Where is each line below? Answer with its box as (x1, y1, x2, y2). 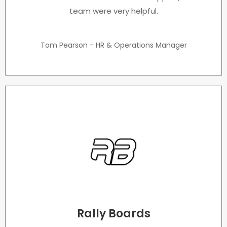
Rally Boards (77, 206, 150, 221)
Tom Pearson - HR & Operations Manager (40, 40, 187, 50)
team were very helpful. (69, 6, 158, 16)
